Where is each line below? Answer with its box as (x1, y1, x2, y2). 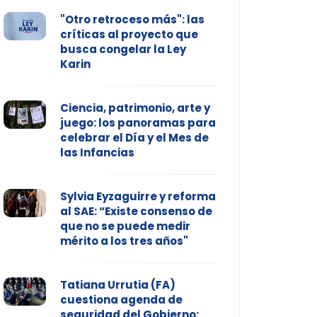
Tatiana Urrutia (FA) (59, 277, 175, 293)
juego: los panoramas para (59, 115, 216, 131)
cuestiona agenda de (59, 292, 183, 308)
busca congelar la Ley (59, 42, 186, 57)
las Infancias (59, 145, 134, 161)
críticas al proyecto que (59, 27, 198, 42)
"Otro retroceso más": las (59, 12, 204, 28)
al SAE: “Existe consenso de (59, 204, 212, 219)
